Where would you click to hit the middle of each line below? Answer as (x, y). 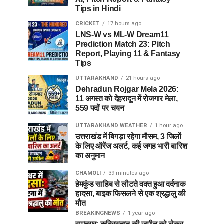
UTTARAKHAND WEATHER (111, 126)
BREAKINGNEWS (98, 213)
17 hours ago (124, 24)
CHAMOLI (88, 173)
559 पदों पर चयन (100, 108)
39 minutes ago (129, 173)
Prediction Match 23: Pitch (123, 44)
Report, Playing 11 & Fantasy (128, 54)
